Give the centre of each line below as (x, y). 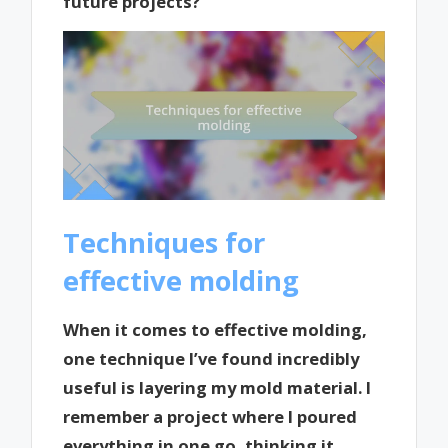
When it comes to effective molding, (215, 330)
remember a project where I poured (210, 417)
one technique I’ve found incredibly (211, 359)
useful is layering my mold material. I (217, 388)
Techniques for (164, 242)
